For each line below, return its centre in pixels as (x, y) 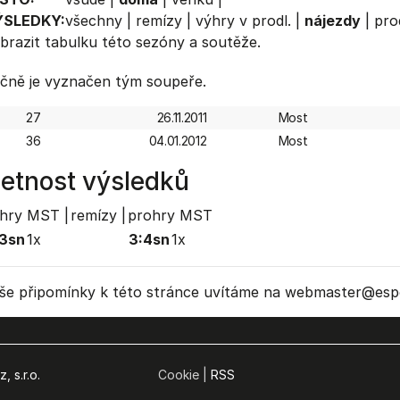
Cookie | (184, 375)
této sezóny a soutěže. (179, 42)
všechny (93, 21)
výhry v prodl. (243, 21)
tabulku (71, 42)
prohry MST (170, 215)
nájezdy (332, 21)
